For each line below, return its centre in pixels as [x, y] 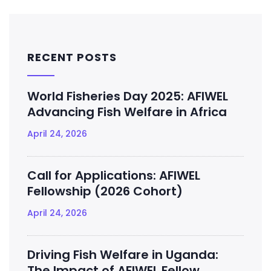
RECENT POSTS [72, 57]
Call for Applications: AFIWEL [114, 176]
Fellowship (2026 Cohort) [105, 191]
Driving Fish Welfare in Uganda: [123, 255]
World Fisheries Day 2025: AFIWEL [128, 96]
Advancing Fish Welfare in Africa [127, 112]
